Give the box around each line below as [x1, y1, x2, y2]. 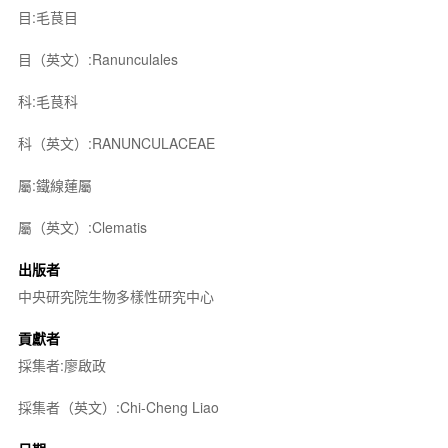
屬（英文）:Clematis [17, 216, 147, 237]
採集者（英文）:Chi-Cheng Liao [17, 396, 219, 417]
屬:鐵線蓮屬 [17, 174, 92, 195]
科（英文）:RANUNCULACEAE [17, 132, 215, 153]
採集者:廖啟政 [17, 354, 106, 375]
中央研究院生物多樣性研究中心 [17, 285, 214, 306]
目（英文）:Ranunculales [17, 48, 178, 69]
